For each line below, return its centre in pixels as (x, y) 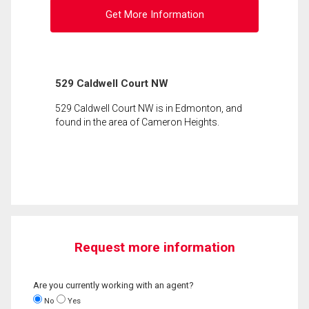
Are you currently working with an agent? (113, 285)
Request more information (154, 247)
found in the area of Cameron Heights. (137, 122)
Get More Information (154, 15)
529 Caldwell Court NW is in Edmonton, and (149, 108)
